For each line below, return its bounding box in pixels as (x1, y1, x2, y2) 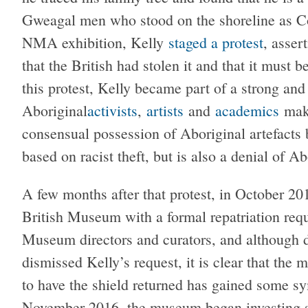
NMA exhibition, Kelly (22, 32, 168, 53)
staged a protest (168, 32, 263, 53)
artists (146, 100, 184, 121)
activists (87, 100, 137, 121)
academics (215, 100, 279, 121)
